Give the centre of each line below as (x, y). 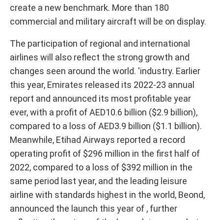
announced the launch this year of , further (94, 208)
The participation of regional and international (100, 43)
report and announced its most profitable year (100, 98)
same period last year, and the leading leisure (98, 181)
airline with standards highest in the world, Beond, (107, 195)
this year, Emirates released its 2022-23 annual (102, 85)
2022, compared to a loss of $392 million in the (101, 167)
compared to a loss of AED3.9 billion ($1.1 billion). (106, 126)
